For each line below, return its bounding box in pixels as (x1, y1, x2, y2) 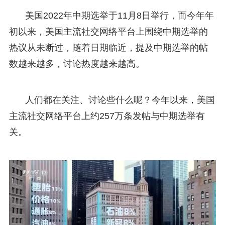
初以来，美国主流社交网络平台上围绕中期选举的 (9, 26, 208, 37)
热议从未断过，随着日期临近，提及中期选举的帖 (9, 42, 208, 53)
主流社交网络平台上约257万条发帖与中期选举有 (9, 110, 205, 121)
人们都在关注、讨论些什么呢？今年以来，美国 (25, 94, 215, 105)
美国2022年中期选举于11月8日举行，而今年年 (25, 10, 214, 21)
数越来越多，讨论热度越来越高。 (9, 58, 145, 69)
